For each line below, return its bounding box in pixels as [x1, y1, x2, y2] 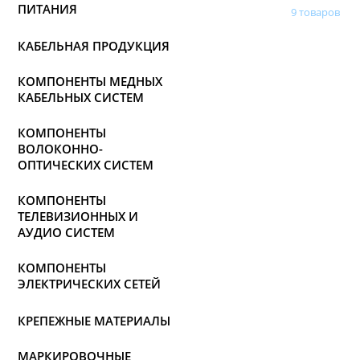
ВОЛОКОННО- [18, 141, 103, 157]
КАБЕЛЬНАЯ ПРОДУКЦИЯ [18, 38, 170, 54]
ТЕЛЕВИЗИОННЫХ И [18, 208, 138, 224]
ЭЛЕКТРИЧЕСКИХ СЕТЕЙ [18, 276, 161, 292]
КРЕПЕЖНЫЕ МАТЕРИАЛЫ [18, 313, 170, 329]
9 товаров [291, 5, 340, 19]
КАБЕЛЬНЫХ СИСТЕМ [18, 89, 144, 105]
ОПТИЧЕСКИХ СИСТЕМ [18, 157, 153, 173]
